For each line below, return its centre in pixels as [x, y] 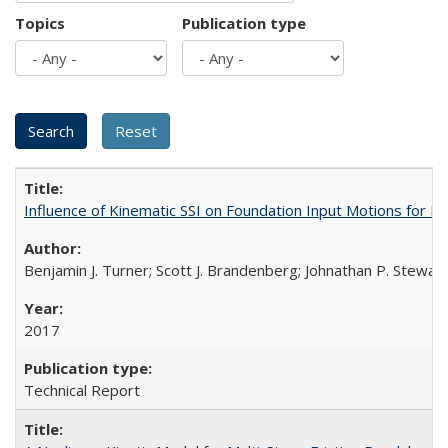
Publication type [244, 22]
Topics [40, 22]
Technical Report [82, 389]
